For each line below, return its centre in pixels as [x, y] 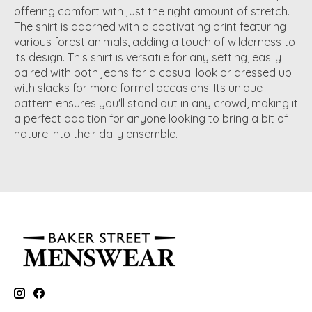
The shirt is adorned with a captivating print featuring [150, 26]
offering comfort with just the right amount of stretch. [152, 11]
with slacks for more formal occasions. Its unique [138, 87]
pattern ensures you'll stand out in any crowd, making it [156, 103]
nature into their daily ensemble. [96, 133]
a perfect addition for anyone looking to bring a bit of [151, 118]
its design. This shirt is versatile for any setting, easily [148, 57]
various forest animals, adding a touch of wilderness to [155, 41]
